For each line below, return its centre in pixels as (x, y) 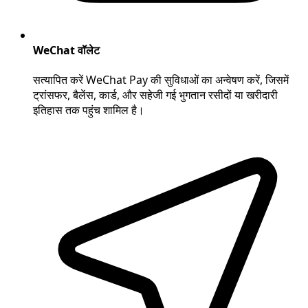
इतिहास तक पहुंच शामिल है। (89, 110)
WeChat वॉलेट (66, 50)
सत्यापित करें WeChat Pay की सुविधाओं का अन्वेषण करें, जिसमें (161, 80)
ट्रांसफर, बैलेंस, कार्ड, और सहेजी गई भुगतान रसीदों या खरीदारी (155, 95)
